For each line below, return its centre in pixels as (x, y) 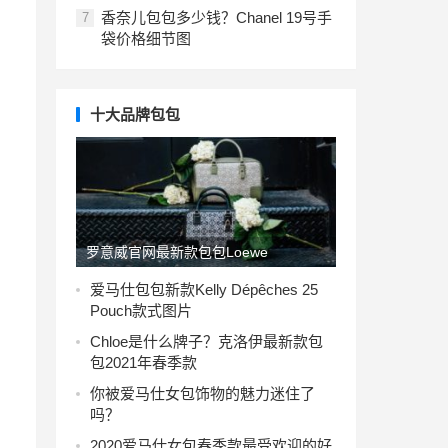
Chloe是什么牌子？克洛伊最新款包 (206, 341)
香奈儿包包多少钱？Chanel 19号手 (216, 17)
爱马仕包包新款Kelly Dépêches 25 (204, 289)
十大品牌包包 (135, 114)
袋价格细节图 (146, 38)
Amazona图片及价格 (151, 282)
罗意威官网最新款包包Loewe (177, 252)
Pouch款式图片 (141, 310)
